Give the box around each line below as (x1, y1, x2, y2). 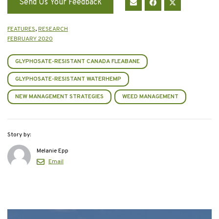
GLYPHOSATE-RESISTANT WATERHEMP (15, 75, 121, 83)
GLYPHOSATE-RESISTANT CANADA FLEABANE (15, 57, 140, 66)
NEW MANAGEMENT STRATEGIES (15, 92, 104, 101)
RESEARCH (38, 25, 68, 33)
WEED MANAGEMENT (122, 92, 178, 101)
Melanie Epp (37, 147, 68, 155)
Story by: (7, 131, 31, 139)
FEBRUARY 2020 (7, 35, 53, 43)
